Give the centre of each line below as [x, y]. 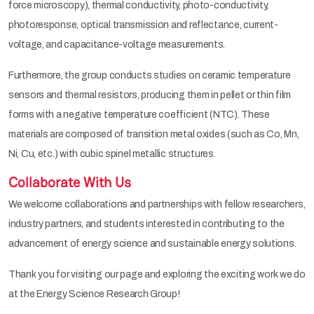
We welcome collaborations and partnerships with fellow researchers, [157, 204]
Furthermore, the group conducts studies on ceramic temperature [150, 75]
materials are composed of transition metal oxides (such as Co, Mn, [154, 134]
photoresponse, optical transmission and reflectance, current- [143, 25]
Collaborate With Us [70, 182]
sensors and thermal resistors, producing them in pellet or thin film [150, 95]
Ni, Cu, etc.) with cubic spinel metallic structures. [112, 153]
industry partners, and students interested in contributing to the [146, 224]
